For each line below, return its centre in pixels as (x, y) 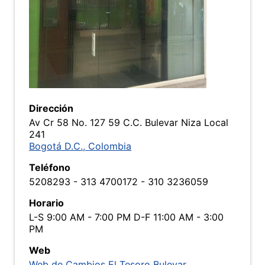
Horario (46, 203)
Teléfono (50, 167)
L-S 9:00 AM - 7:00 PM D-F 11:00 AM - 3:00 (126, 217)
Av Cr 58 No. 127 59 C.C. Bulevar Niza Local (129, 122)
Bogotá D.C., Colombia (80, 146)
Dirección (51, 108)
